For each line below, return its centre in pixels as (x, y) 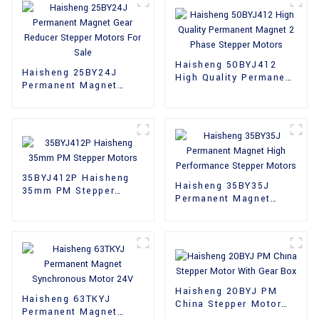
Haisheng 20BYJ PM (226, 292)
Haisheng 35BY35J (222, 185)
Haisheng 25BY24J (69, 72)
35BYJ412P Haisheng (75, 178)
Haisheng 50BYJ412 (226, 65)
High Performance (221, 211)
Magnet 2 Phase (216, 91)
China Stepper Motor (228, 304)
